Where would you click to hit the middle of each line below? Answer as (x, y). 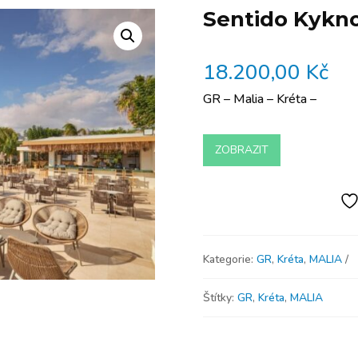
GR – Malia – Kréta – (259, 99)
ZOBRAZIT (241, 150)
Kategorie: (229, 259)
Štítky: (220, 297)
